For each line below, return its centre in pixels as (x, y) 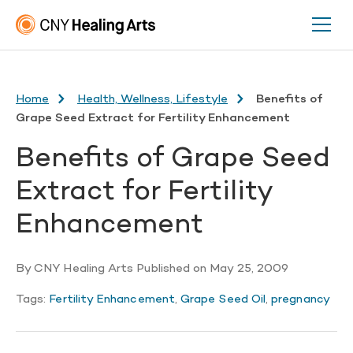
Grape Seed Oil (223, 299)
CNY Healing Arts (84, 269)
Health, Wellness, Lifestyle (152, 99)
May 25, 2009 (249, 269)
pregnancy (301, 299)
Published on (172, 269)
